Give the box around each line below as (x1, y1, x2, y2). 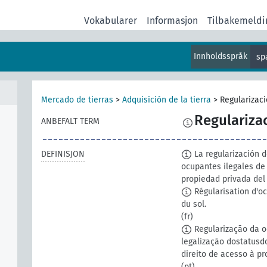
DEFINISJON (41, 148, 85, 159)
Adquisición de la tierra (122, 95, 211, 105)
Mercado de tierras (41, 95, 113, 105)
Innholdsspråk (194, 51, 248, 61)
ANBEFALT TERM (41, 116, 100, 127)
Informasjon (147, 14, 198, 26)
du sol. (181, 198, 206, 209)
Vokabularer (84, 14, 138, 26)
